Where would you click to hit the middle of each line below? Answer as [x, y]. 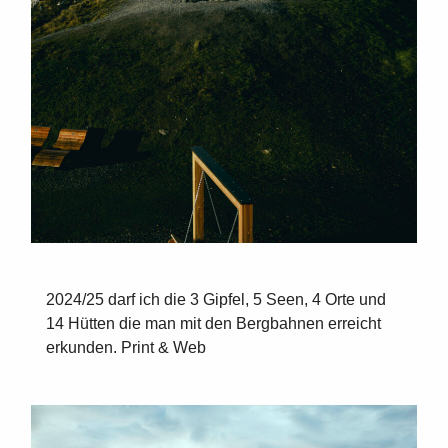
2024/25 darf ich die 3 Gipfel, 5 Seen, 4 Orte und [216, 300]
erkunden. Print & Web [126, 348]
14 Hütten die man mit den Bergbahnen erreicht [213, 324]
